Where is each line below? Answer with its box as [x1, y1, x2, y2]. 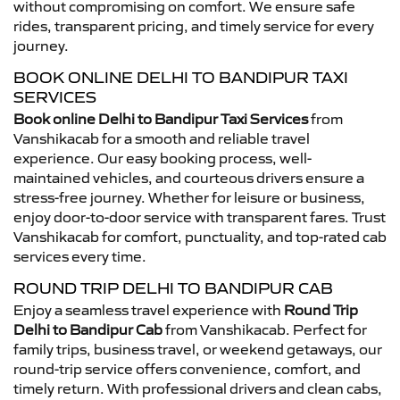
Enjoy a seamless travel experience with [13, 300, 284, 319]
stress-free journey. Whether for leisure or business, [13, 187, 365, 206]
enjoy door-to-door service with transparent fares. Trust [13, 207, 386, 226]
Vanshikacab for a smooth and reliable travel [13, 129, 310, 147]
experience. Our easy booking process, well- [13, 148, 312, 167]
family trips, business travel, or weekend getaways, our [13, 339, 382, 358]
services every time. [13, 246, 146, 265]
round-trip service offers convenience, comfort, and [13, 359, 361, 378]
